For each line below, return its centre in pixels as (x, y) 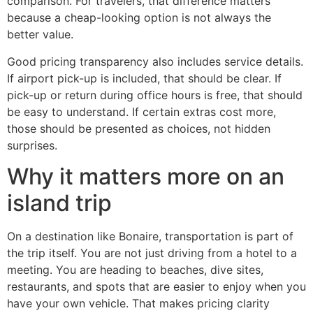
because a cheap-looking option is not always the (139, 18)
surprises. (32, 145)
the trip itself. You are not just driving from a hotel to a (152, 253)
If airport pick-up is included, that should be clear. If (144, 78)
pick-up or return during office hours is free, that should (155, 95)
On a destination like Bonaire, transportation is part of (150, 236)
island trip (59, 203)
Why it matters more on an (146, 176)
